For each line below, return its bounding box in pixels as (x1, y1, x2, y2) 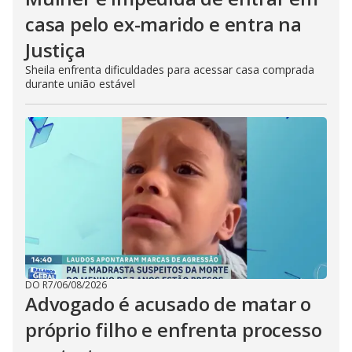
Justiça (25, 37, 86, 63)
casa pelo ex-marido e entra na (25, 11, 302, 37)
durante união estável (25, 76, 135, 91)
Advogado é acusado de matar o (25, 291, 312, 317)
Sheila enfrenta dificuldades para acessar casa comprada (25, 62, 314, 77)
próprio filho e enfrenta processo (25, 317, 322, 343)
